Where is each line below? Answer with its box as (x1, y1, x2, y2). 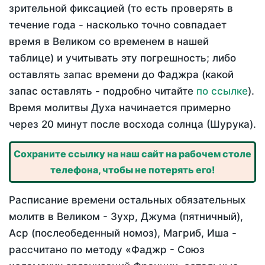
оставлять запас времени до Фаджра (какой (9, 69, 234, 81)
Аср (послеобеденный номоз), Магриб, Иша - (9, 227, 237, 240)
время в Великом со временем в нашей (9, 35, 209, 48)
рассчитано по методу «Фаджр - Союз (9, 244, 205, 256)
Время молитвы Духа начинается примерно (9, 102, 231, 114)
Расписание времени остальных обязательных (9, 194, 245, 206)
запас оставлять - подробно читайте (9, 85, 196, 98)
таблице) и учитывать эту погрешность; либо (9, 52, 236, 64)
